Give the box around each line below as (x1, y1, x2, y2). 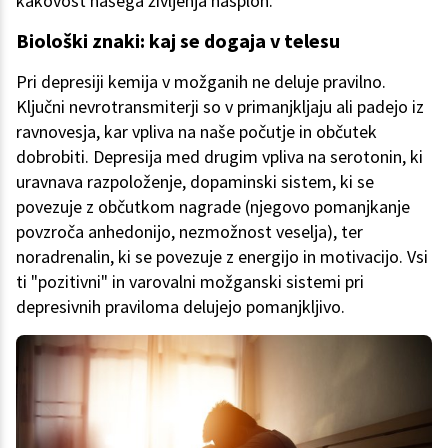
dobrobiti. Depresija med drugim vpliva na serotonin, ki (16, 145, 423, 169)
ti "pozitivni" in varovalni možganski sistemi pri (16, 270, 364, 294)
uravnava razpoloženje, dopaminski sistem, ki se (16, 170, 374, 194)
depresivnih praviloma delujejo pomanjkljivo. (16, 295, 345, 319)
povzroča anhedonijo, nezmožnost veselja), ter (16, 220, 363, 244)
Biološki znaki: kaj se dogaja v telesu (16, 28, 340, 54)
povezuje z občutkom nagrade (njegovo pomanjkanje (16, 195, 410, 219)
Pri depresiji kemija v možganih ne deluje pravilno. (16, 70, 386, 94)
